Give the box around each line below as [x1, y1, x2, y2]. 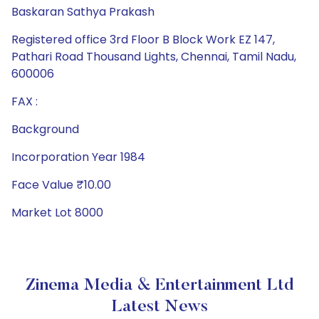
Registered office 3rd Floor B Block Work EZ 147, [11, 31, 275, 48]
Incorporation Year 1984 [11, 149, 145, 165]
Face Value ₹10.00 [11, 177, 111, 193]
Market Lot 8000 [11, 204, 103, 221]
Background [11, 121, 79, 137]
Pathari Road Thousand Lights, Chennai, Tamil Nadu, [11, 48, 296, 65]
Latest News [111, 298, 208, 315]
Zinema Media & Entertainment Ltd [25, 277, 294, 294]
